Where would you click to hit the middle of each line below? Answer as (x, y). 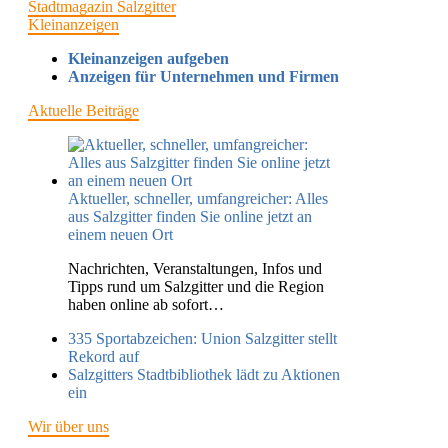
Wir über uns (68, 426)
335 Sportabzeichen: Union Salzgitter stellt (202, 338)
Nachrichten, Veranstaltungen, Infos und (195, 268)
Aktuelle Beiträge (83, 110)
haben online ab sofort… (146, 304)
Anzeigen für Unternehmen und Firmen (203, 76)
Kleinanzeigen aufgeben (148, 58)
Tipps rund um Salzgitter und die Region (196, 286)
